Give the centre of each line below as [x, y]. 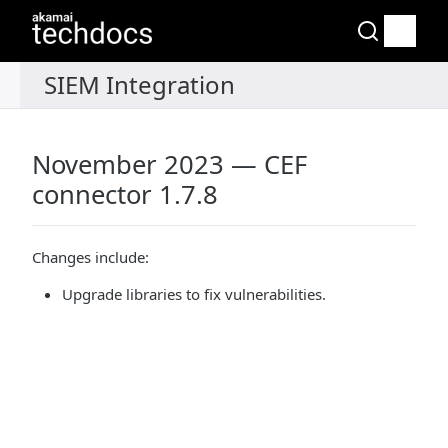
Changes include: [90, 257]
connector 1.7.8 [125, 194]
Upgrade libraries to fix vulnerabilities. [194, 294]
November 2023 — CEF [169, 164]
